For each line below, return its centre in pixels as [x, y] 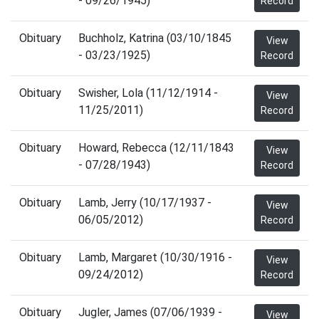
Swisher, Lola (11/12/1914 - [148, 93]
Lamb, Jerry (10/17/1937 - [145, 203]
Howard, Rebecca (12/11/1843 [156, 148]
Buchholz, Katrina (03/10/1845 [155, 38]
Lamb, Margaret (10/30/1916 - [155, 257]
